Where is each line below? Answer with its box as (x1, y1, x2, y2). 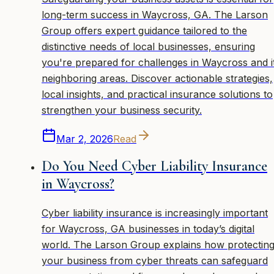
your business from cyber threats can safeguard (42, 254, 268, 267)
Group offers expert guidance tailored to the (42, 24, 247, 37)
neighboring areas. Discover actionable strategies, (42, 72, 273, 84)
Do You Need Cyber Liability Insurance (42, 157, 267, 175)
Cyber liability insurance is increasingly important (42, 206, 268, 219)
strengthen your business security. (42, 104, 202, 116)
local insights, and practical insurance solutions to (42, 88, 273, 100)
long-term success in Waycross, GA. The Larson (42, 9, 268, 21)
